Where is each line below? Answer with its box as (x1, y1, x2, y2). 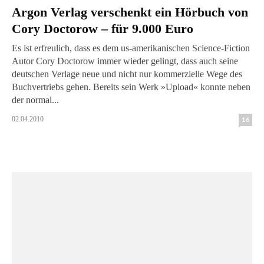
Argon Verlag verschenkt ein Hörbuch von (12, 5, 248, 19)
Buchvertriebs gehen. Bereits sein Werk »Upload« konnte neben (12, 82, 93, 92)
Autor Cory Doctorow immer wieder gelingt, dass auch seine (12, 56, 238, 66)
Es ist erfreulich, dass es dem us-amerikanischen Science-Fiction (12, 43, 250, 53)
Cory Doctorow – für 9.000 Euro (12, 21, 193, 36)
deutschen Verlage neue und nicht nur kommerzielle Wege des (12, 69, 242, 79)
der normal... (12, 95, 59, 105)
